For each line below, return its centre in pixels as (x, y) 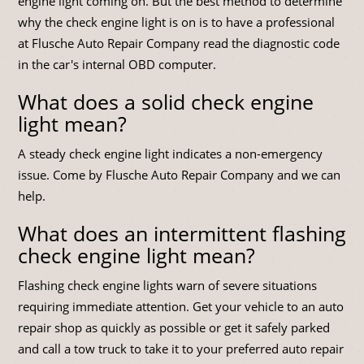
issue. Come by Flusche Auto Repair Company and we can (179, 175)
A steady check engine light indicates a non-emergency (170, 154)
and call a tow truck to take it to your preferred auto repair (181, 349)
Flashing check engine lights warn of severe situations (167, 286)
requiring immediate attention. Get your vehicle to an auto (181, 307)
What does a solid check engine (166, 102)
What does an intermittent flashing (182, 234)
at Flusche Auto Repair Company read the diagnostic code (179, 43)
